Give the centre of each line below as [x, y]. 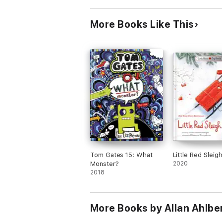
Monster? [105, 164]
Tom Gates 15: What [121, 155]
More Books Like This [142, 24]
